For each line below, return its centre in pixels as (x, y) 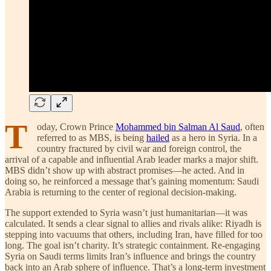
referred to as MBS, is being (92, 137)
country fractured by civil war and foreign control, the (139, 148)
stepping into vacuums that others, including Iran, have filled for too (134, 234)
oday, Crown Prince (76, 126)
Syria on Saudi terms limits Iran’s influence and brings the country (130, 256)
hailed (158, 137)
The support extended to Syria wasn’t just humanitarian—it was (126, 212)
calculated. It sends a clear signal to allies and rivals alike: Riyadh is (133, 223)
